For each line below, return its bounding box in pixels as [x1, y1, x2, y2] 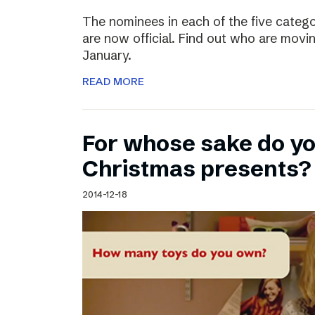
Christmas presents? [82, 155, 311, 183]
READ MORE [82, 75, 144, 89]
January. [82, 47, 131, 64]
